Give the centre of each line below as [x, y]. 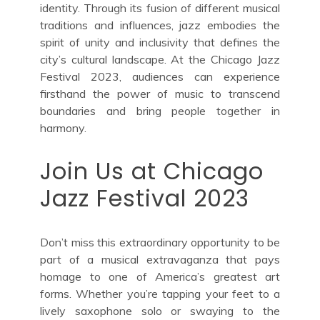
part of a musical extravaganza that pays [160, 259]
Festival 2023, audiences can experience [160, 76]
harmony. [63, 127]
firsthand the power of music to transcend [160, 93]
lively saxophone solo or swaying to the [160, 310]
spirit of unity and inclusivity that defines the [160, 42]
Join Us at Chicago [152, 171]
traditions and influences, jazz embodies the [160, 25]
